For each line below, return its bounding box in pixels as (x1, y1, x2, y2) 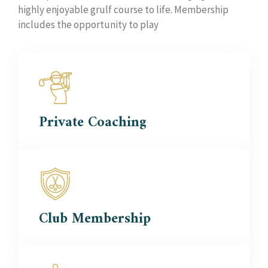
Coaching (84, 110, 147, 135)
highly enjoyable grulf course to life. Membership (18, 3, 229, 16)
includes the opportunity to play (18, 18, 159, 31)
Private (39, 110, 84, 135)
